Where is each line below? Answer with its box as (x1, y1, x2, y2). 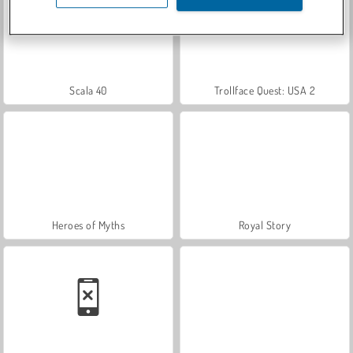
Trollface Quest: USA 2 (214, 83, 316, 97)
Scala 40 (69, 83, 107, 97)
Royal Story (238, 217, 292, 232)
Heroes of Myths (51, 217, 125, 232)
